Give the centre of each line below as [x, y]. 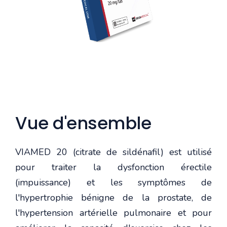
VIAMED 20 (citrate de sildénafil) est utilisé [113, 152]
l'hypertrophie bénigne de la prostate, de [113, 197]
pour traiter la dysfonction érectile [113, 167]
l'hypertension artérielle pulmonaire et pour [113, 213]
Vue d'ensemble [83, 123]
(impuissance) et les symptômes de [113, 182]
